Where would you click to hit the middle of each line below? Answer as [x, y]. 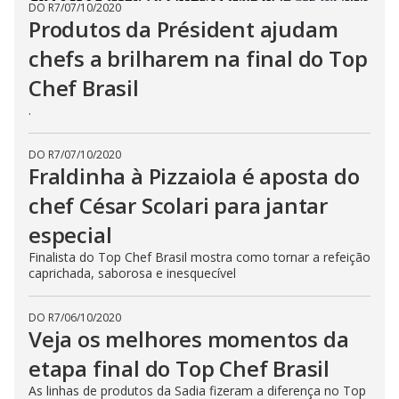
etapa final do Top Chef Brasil [179, 368]
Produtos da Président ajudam [183, 29]
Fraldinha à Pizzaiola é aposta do [194, 176]
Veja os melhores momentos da [189, 339]
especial [70, 235]
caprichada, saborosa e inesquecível [132, 273]
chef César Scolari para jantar [178, 205]
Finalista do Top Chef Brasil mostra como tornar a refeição [199, 257]
